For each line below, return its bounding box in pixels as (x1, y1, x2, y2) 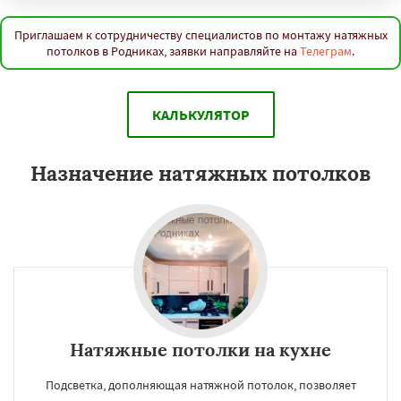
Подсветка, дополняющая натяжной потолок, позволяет (45, 377, 356, 393)
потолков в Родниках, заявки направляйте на (47, 43, 300, 59)
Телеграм (300, 43, 352, 59)
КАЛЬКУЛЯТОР (151, 106, 250, 124)
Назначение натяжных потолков (30, 160, 371, 186)
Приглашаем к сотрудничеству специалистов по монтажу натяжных (13, 27, 388, 43)
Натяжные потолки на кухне (70, 338, 331, 361)
